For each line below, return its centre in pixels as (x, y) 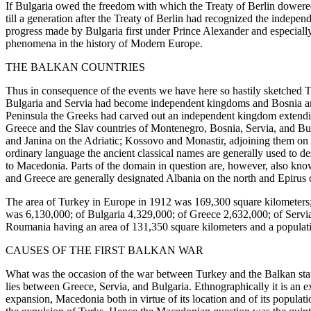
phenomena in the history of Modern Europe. (104, 43)
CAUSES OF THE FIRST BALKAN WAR (104, 250)
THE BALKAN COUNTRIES (75, 67)
